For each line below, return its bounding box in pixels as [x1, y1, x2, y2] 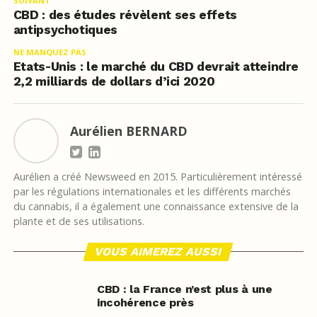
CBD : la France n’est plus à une [96, 282, 272, 296]
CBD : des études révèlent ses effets [13, 8, 237, 23]
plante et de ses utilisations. [13, 214, 144, 229]
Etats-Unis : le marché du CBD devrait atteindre [13, 59, 299, 74]
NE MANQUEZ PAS [13, 47, 86, 58]
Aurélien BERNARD [69, 122, 188, 140]
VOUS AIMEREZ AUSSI [93, 245, 224, 259]
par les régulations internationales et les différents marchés [13, 185, 291, 199]
